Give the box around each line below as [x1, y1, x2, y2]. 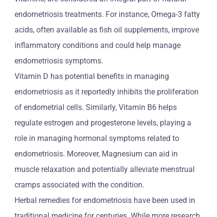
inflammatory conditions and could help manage [15, 40, 181, 50]
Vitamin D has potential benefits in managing [15, 71, 169, 81]
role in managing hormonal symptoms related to [15, 133, 179, 143]
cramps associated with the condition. [15, 180, 144, 189]
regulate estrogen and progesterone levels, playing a [15, 118, 191, 127]
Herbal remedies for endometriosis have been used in [15, 195, 195, 205]
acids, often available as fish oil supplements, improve [15, 25, 199, 34]
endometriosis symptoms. [15, 56, 103, 65]
